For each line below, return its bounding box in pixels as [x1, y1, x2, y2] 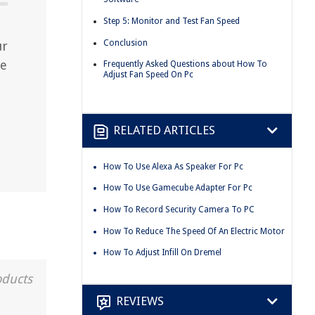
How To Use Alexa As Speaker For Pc [103, 161, 243, 172]
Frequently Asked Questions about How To [103, 59, 267, 70]
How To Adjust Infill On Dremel [103, 247, 221, 258]
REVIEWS [116, 294, 164, 309]
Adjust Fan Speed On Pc [103, 70, 193, 80]
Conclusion [103, 37, 148, 48]
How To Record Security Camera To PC [103, 204, 255, 214]
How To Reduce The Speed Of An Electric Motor [103, 226, 285, 236]
